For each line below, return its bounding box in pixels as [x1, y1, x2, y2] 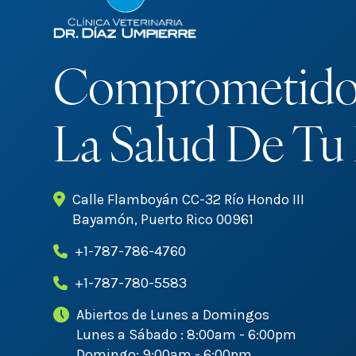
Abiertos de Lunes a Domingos [76, 306, 270, 324]
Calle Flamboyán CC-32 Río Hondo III [72, 191, 305, 209]
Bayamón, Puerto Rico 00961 [72, 211, 254, 229]
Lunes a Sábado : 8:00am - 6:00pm [76, 326, 297, 344]
